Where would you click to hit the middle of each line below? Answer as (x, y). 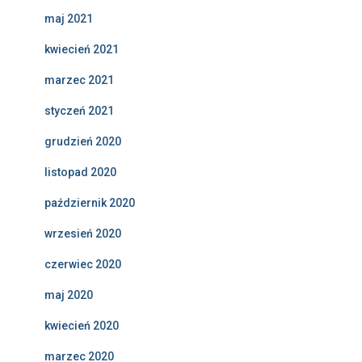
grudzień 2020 (83, 141)
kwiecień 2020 (82, 326)
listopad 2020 (80, 172)
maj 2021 (69, 19)
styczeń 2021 (79, 111)
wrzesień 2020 (83, 234)
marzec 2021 (79, 80)
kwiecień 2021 (82, 49)
